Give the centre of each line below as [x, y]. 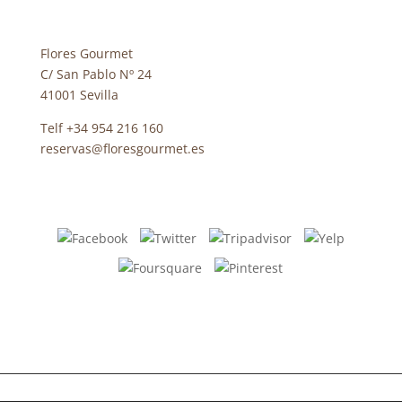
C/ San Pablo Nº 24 [96, 74]
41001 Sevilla [79, 95]
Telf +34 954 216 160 [101, 128]
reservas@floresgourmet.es [122, 149]
